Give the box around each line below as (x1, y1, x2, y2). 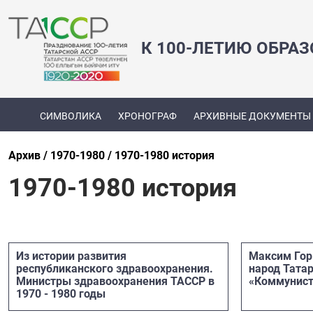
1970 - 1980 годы (16, 286, 105, 300)
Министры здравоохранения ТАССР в (16, 274, 214, 288)
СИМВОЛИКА (39, 110, 101, 122)
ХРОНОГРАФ (117, 110, 177, 122)
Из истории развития (16, 249, 126, 263)
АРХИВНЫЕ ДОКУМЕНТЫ (193, 110, 311, 122)
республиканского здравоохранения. (16, 261, 213, 275)
